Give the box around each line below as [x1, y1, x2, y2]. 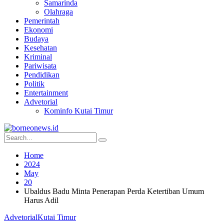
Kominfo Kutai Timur [44, 106, 113, 115]
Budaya [24, 34, 48, 43]
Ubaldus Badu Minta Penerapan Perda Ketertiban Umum [24, 187, 204, 195]
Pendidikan [24, 70, 59, 79]
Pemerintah [24, 16, 59, 25]
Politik [24, 79, 44, 88]
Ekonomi [24, 25, 53, 34]
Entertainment [24, 88, 68, 97]
